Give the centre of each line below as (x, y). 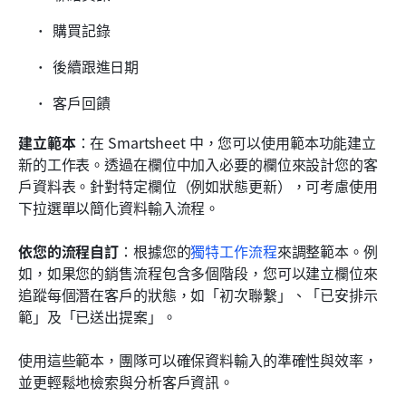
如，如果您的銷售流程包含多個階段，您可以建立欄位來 (198, 272)
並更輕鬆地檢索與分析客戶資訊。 (126, 381)
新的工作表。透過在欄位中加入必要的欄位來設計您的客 (198, 164)
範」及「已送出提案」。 (97, 316)
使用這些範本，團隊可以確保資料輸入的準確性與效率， (198, 359)
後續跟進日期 (96, 66)
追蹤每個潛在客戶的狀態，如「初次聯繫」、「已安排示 (198, 294)
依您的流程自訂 (69, 251)
